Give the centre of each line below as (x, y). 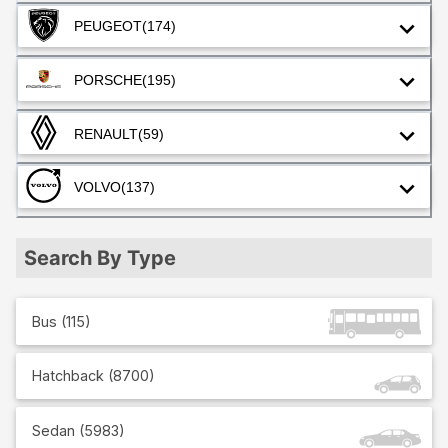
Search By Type (100, 258)
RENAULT (106, 133)
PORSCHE (108, 80)
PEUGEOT (108, 26)
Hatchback (68, 376)
